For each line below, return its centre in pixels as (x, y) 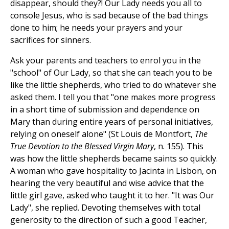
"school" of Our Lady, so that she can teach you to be (111, 73)
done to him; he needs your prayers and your (96, 28)
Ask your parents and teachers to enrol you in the (106, 61)
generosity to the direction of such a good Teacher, (109, 220)
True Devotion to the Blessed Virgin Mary (82, 146)
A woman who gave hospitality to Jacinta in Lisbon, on (113, 171)
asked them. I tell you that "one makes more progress (113, 97)
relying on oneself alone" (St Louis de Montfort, (102, 134)
